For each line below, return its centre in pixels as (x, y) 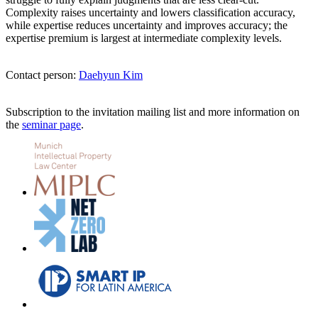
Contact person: (42, 75)
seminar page (51, 125)
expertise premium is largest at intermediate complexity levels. (144, 38)
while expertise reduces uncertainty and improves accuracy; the (147, 26)
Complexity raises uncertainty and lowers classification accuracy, (150, 13)
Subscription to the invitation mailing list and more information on (153, 112)
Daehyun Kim (111, 75)
